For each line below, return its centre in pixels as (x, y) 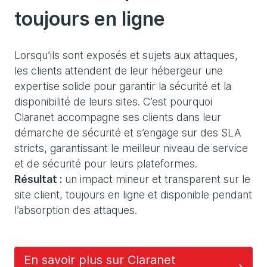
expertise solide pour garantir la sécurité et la (123, 86)
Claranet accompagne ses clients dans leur (118, 117)
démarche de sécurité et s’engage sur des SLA (128, 132)
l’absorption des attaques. (76, 210)
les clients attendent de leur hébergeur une (119, 70)
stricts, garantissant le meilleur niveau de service (131, 148)
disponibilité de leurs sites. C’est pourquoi (113, 101)
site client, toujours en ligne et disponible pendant (133, 194)
